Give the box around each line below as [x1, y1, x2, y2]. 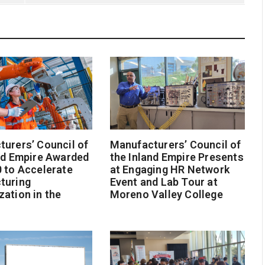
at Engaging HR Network [109, 163, 230, 176]
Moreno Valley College [109, 188, 223, 201]
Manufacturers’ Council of [109, 138, 241, 151]
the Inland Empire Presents [109, 151, 244, 164]
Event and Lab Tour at [109, 176, 218, 189]
